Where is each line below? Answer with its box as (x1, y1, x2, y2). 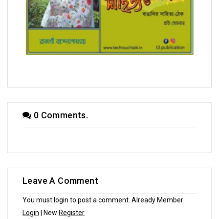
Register (59, 208, 85, 217)
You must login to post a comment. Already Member (22, 196, 183, 204)
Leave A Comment (22, 175, 98, 186)
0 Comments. (31, 109, 88, 120)
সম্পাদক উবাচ (94, 59, 125, 67)
